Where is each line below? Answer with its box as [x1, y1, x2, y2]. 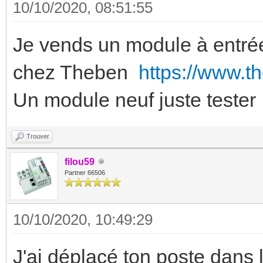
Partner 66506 [65, 168, 105, 176]
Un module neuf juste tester [13, 88, 256, 111]
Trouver [26, 132, 49, 140]
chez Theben [13, 60, 139, 83]
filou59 [65, 156, 95, 167]
